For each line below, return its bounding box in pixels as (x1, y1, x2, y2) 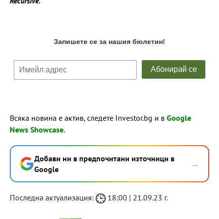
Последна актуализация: (10, 192, 96, 202)
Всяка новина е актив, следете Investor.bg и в (10, 112, 167, 123)
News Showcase (10, 124, 64, 134)
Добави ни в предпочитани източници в (34, 153, 175, 163)
